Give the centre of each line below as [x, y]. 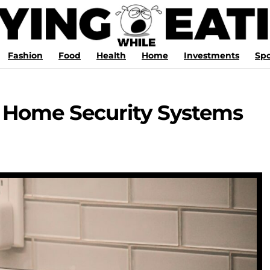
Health [111, 55]
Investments [212, 55]
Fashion [25, 55]
